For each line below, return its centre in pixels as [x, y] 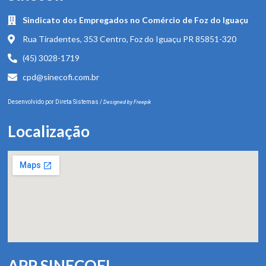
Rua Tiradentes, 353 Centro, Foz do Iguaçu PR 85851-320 [129, 39]
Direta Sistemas [77, 102]
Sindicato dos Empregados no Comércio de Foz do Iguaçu [135, 20]
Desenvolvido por [31, 102]
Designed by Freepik [127, 102]
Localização [49, 131]
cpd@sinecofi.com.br [61, 77]
